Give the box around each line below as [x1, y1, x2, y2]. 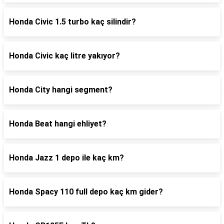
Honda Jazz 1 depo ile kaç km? [9, 153, 124, 162]
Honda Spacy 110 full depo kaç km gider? [9, 187, 163, 196]
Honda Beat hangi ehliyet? [9, 119, 106, 128]
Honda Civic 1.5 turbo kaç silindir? [9, 17, 136, 26]
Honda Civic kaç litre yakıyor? [9, 51, 120, 60]
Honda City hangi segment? [9, 85, 112, 94]
